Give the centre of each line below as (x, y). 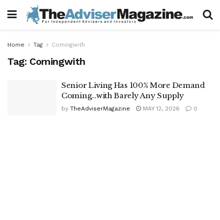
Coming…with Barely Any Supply (123, 96)
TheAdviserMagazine (100, 109)
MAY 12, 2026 (160, 109)
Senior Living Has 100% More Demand (133, 85)
